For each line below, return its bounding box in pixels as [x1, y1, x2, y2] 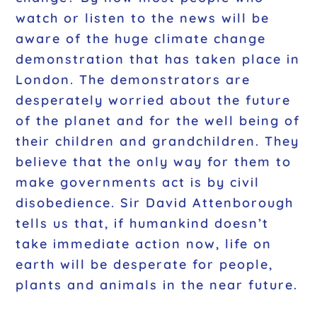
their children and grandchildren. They [16, 133, 300, 150]
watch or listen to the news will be [16, 10, 270, 27]
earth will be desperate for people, [16, 256, 274, 273]
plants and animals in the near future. [16, 277, 299, 294]
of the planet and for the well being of [16, 113, 301, 129]
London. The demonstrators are [16, 71, 251, 88]
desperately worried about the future [16, 92, 292, 109]
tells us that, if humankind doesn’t [16, 215, 270, 232]
